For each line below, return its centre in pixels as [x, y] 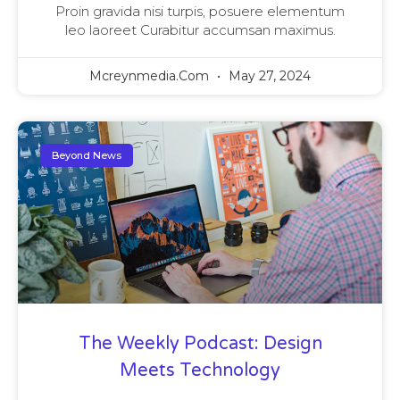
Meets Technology [200, 371]
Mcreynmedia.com [151, 76]
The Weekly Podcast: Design [200, 344]
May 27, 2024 [268, 76]
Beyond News [87, 155]
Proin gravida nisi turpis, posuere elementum [200, 12]
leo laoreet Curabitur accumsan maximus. [200, 30]
